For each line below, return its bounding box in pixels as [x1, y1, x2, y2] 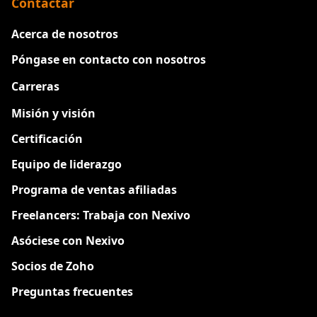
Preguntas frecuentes [11, 283, 133, 299]
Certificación [11, 130, 83, 146]
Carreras [11, 78, 59, 94]
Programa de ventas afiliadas [11, 181, 177, 197]
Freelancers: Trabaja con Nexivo [11, 207, 190, 223]
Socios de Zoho [11, 258, 94, 274]
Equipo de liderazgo [11, 156, 122, 172]
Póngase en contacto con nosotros [11, 51, 206, 67]
